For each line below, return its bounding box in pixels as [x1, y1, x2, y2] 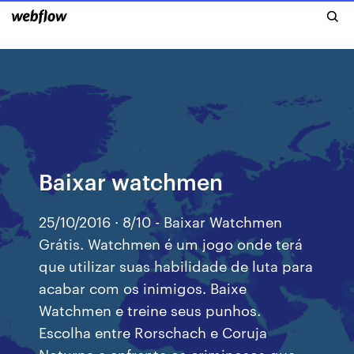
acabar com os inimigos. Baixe [39, 277, 247, 297]
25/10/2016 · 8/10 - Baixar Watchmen [39, 211, 283, 231]
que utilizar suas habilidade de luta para [39, 255, 314, 275]
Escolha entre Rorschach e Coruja [39, 322, 268, 341]
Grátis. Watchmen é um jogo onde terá [39, 233, 303, 253]
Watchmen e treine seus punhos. [39, 299, 262, 319]
